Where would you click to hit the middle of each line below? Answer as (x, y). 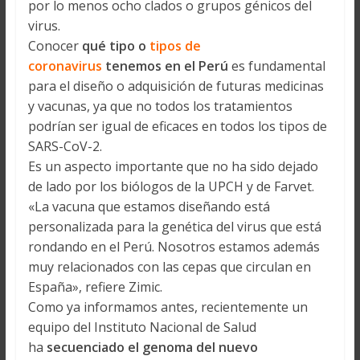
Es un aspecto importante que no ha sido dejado (173, 167)
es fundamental (278, 66)
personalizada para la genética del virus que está (174, 227)
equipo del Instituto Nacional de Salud (142, 327)
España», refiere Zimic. (95, 287)
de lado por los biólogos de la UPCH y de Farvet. (171, 187)
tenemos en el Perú (168, 66)
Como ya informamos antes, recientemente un (168, 307)
